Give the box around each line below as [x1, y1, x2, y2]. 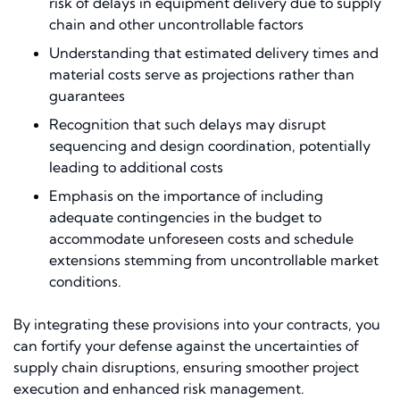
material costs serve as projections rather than [49, 65, 354, 84]
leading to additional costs [49, 158, 223, 177]
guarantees [49, 87, 125, 105]
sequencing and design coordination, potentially [49, 137, 371, 155]
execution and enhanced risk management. [13, 379, 304, 398]
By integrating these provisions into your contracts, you [13, 315, 380, 334]
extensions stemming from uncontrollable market [49, 251, 379, 270]
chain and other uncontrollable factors [49, 15, 304, 34]
